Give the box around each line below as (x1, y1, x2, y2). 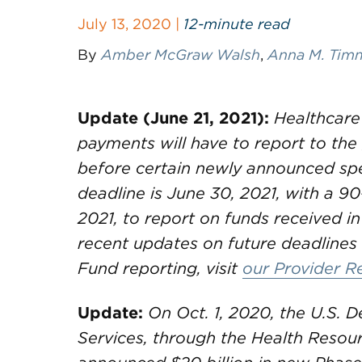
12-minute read (183, 15, 290, 32)
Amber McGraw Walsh (101, 46, 260, 63)
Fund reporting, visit (78, 259, 242, 278)
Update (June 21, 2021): (78, 108, 269, 128)
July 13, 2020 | (78, 15, 183, 32)
